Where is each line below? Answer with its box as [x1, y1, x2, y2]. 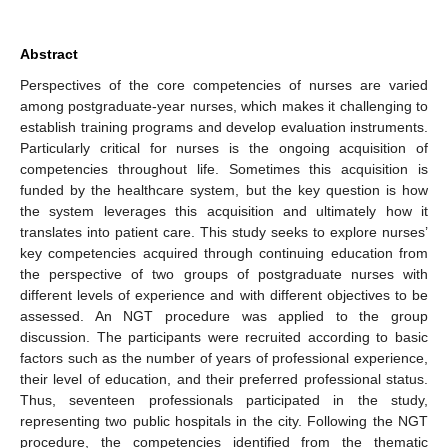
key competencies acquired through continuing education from [20, 244, 428, 261]
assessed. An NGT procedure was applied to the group [20, 307, 428, 324]
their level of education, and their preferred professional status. [20, 370, 428, 387]
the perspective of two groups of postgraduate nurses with [20, 265, 428, 282]
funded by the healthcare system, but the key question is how [20, 181, 428, 198]
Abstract [20, 45, 78, 62]
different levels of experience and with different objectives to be [20, 286, 428, 303]
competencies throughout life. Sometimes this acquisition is [20, 160, 428, 177]
